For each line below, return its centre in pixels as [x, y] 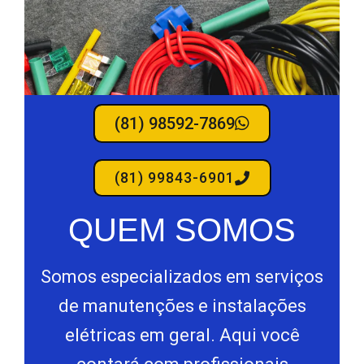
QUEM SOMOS [182, 230]
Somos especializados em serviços [182, 276]
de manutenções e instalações [182, 305]
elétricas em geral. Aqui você [182, 335]
